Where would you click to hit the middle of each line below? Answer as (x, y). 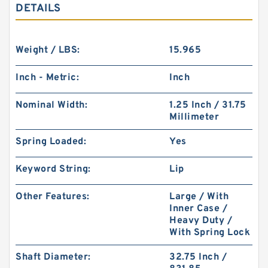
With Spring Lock (210, 233)
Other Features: (53, 197)
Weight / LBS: (48, 50)
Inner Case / (199, 209)
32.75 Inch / (198, 257)
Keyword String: (53, 169)
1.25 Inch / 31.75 (208, 105)
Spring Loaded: (51, 142)
